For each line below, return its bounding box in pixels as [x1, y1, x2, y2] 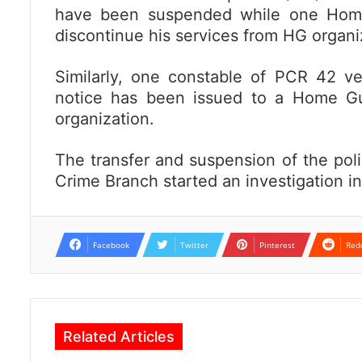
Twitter [180, 239, 208, 251]
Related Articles [63, 328, 175, 346]
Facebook [93, 239, 129, 251]
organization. [55, 109, 154, 129]
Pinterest [259, 239, 295, 251]
